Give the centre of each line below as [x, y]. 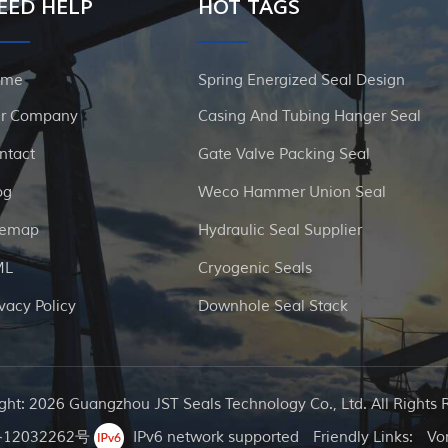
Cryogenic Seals [255, 269]
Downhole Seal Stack [273, 307]
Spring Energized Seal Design [302, 81]
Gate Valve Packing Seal [284, 155]
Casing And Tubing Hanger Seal [310, 117]
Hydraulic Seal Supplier [280, 231]
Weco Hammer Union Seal [292, 193]
